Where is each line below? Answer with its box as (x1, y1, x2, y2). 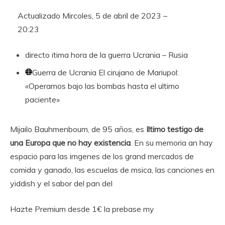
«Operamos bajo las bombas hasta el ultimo (25, 81, 179, 91)
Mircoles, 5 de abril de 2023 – (62, 11, 167, 21)
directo (25, 50, 50, 60)
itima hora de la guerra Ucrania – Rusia (50, 50, 188, 60)
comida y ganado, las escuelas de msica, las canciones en (10, 165, 214, 175)
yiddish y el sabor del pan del (10, 178, 113, 188)
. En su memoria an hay (131, 138, 213, 148)
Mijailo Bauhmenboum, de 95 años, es (10, 124, 146, 134)
